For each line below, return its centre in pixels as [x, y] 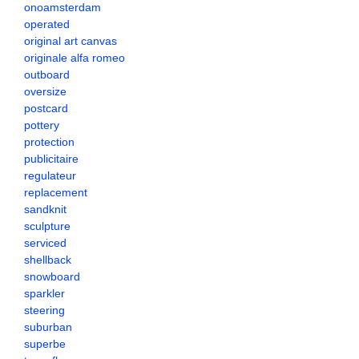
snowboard [52, 276]
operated [47, 24]
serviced [45, 243]
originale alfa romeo [75, 58]
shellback [48, 260]
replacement [56, 192]
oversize [45, 91]
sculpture [47, 226]
